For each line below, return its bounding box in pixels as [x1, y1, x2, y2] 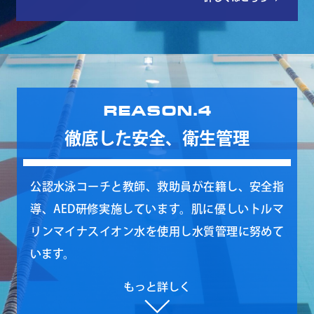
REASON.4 [102, 101, 212, 119]
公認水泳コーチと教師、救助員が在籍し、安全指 [30, 180, 284, 192]
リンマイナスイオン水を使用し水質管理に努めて [30, 225, 284, 237]
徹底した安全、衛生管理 [64, 129, 250, 146]
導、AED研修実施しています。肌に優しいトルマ [30, 203, 284, 214]
